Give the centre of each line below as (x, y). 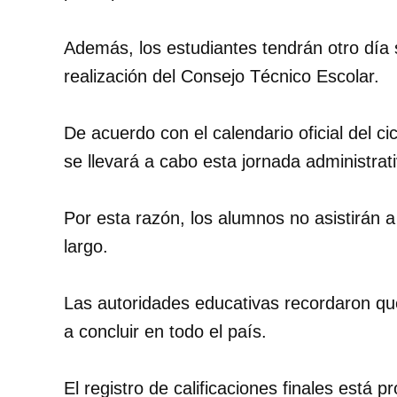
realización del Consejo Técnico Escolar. (222, 77)
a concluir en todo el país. (165, 332)
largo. (86, 247)
